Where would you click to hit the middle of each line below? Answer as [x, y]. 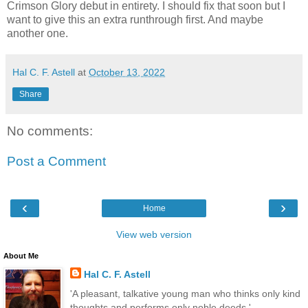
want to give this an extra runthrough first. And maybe [135, 20]
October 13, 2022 [127, 73]
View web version [154, 235]
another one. [37, 34]
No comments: [50, 131]
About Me [21, 256]
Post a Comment [56, 161]
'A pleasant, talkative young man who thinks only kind [185, 293]
